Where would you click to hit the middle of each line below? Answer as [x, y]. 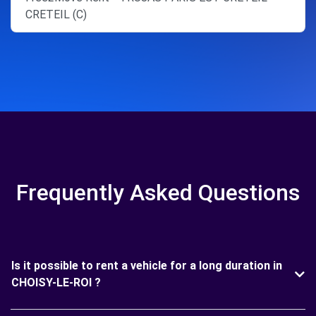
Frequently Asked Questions [158, 193]
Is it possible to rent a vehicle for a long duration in [147, 266]
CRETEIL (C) [56, 14]
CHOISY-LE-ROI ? [56, 282]
